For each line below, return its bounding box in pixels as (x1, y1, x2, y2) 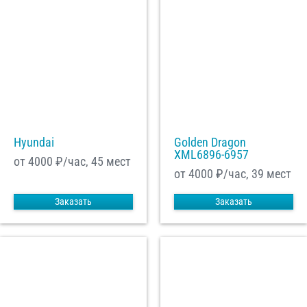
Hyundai (14, 135, 54, 150)
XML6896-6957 (174, 147, 249, 162)
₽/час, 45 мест (53, 154, 131, 169)
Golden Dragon (174, 135, 246, 150)
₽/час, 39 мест (213, 167, 291, 182)
